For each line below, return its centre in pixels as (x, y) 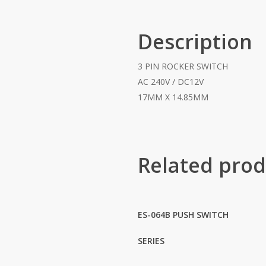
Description (195, 42)
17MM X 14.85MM (173, 97)
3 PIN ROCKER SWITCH (183, 66)
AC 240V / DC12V (171, 82)
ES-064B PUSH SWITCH (183, 215)
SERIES (151, 241)
